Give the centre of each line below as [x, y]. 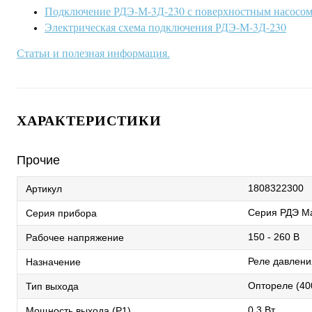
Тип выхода [52, 286]
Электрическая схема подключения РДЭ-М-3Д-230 [165, 27]
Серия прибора [61, 213]
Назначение [53, 262]
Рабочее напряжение [75, 237]
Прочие [38, 160]
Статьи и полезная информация [92, 53]
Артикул [44, 188]
